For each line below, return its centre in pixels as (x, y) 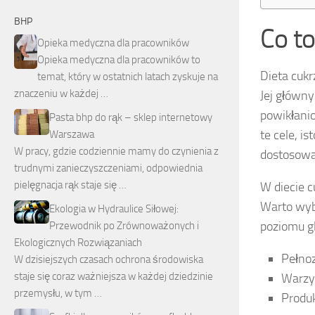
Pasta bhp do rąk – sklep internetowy (131, 117)
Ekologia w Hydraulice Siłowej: (114, 208)
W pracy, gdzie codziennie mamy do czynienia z (116, 151)
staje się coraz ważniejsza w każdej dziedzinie (114, 276)
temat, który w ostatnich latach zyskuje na (128, 76)
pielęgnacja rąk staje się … (70, 185)
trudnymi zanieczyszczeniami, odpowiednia (108, 168)
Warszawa (72, 134)
